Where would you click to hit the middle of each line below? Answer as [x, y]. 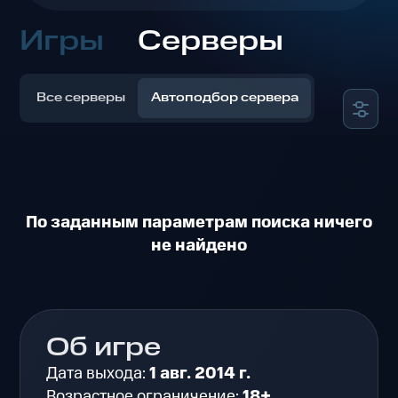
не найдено [199, 246]
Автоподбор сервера [224, 98]
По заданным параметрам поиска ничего [199, 223]
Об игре [104, 349]
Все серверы [81, 98]
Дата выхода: [98, 374]
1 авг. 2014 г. [200, 374]
